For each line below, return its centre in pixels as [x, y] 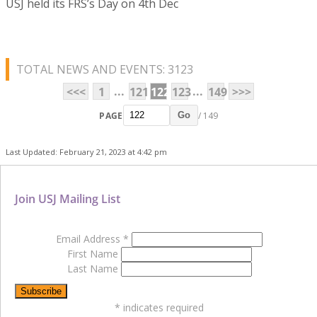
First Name [94, 254]
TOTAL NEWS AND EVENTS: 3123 [105, 70]
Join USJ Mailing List [68, 199]
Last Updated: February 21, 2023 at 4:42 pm [86, 152]
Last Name [94, 269]
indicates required [162, 308]
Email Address [90, 239]
